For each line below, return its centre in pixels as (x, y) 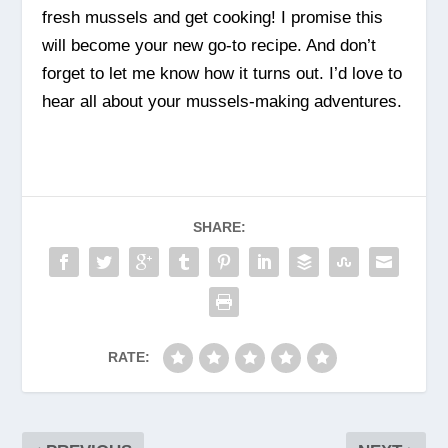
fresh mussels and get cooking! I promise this (213, 18)
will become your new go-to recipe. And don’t (209, 46)
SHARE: (219, 227)
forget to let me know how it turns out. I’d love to (222, 74)
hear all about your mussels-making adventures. (222, 102)
